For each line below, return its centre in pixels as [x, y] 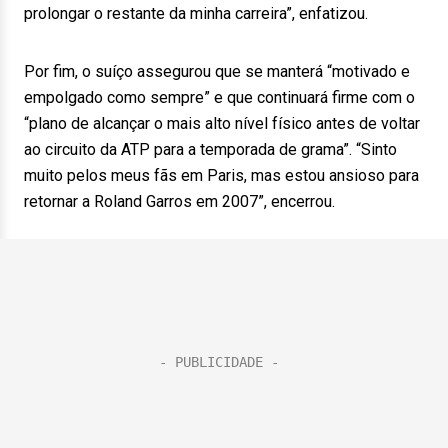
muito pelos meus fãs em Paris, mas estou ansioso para [221, 175]
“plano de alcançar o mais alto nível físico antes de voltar [222, 123]
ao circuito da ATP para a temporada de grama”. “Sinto [210, 149]
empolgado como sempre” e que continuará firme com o [219, 97]
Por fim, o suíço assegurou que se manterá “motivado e [217, 71]
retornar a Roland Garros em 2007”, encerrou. [179, 201]
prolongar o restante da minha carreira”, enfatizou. [196, 13]
